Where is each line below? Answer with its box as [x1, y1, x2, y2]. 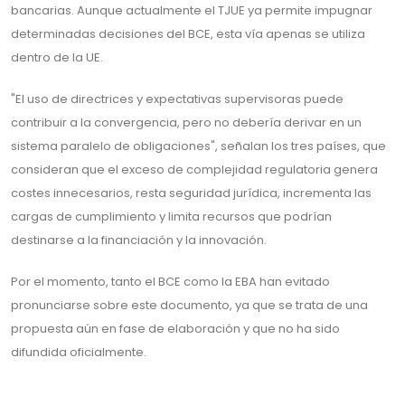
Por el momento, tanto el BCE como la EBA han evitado [11, 273, 330, 290]
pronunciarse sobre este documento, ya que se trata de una [11, 297, 368, 314]
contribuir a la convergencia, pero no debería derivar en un [11, 114, 362, 131]
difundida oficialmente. [11, 344, 146, 361]
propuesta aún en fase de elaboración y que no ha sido [11, 320, 340, 337]
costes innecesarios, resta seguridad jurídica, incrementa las [11, 184, 372, 202]
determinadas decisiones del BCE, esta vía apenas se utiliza [11, 25, 365, 42]
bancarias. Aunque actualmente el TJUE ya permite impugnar [11, 2, 372, 19]
